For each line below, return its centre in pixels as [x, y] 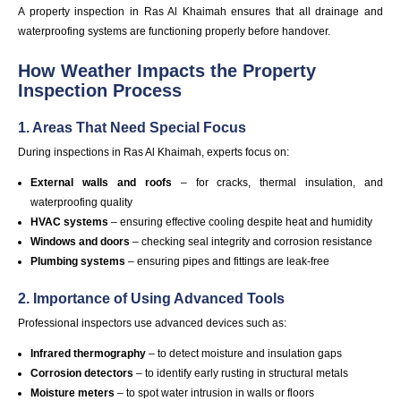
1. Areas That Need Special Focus [132, 127]
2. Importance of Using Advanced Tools [151, 298]
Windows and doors [81, 241]
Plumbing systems [78, 261]
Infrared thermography [89, 354]
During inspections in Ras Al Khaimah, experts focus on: [154, 152]
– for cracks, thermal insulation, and [277, 182]
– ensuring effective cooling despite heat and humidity [241, 222]
